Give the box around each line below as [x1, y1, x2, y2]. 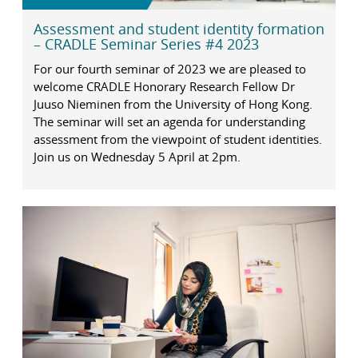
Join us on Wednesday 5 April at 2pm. [33, 149, 241, 165]
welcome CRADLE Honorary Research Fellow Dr [33, 78, 295, 95]
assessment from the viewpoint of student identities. [33, 131, 322, 148]
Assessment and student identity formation [33, 18, 324, 38]
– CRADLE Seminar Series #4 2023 [33, 34, 259, 54]
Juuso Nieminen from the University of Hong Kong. [33, 96, 312, 113]
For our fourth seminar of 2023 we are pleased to [33, 61, 306, 78]
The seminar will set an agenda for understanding [33, 113, 305, 130]
